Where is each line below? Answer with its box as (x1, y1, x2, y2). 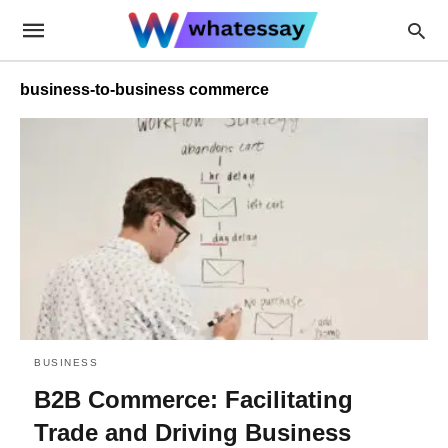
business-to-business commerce (20, 81, 269, 98)
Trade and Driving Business (34, 418, 351, 446)
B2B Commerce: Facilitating (34, 385, 353, 413)
